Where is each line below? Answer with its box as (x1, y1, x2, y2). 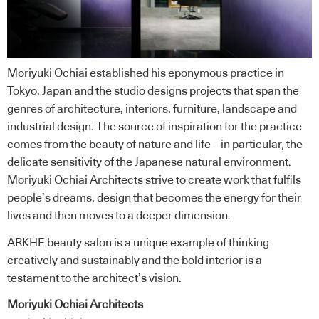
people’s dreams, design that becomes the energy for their (7, 192, 301, 204)
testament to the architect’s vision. (7, 272, 182, 284)
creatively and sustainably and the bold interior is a (7, 254, 262, 266)
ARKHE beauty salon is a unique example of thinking (7, 236, 269, 249)
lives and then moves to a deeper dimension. (7, 210, 231, 222)
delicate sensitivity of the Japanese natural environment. (7, 157, 291, 169)
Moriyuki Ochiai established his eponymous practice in (7, 68, 284, 80)
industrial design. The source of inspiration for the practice (7, 121, 302, 133)
